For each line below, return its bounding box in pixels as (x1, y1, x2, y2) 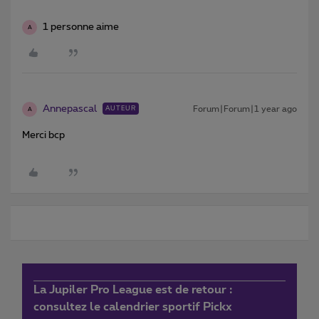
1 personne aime (43, 22, 119, 33)
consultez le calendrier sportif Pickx (33, 301, 232, 313)
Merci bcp (22, 130, 65, 141)
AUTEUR (105, 105, 136, 113)
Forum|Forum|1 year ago (193, 105, 297, 114)
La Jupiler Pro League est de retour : (33, 284, 232, 296)
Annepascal (43, 104, 97, 115)
